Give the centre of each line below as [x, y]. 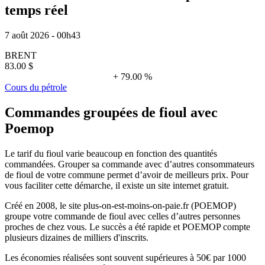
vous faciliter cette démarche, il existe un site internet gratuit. [117, 186]
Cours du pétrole [36, 88]
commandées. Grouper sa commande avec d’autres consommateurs [130, 164]
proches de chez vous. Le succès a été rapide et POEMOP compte [127, 227]
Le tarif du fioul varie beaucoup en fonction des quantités [111, 154]
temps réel [36, 10]
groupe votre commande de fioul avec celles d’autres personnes [122, 216]
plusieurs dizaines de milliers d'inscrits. [77, 238]
